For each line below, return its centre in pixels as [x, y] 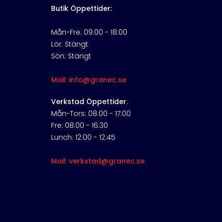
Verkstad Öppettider [88, 102]
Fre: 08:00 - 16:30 [79, 126]
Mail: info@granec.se [88, 80]
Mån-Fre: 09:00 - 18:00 [89, 32]
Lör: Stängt [69, 44]
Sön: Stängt [71, 56]
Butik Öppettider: [81, 9]
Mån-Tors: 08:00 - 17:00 [91, 114]
